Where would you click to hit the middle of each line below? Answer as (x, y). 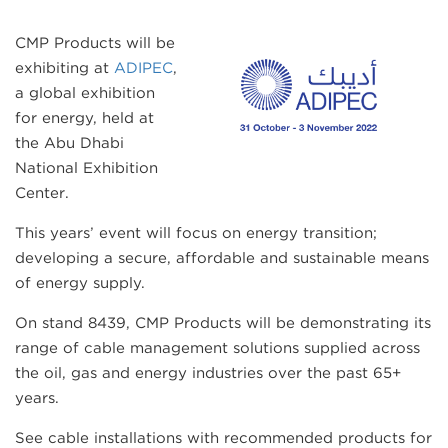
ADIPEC (143, 68)
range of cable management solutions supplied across (217, 348)
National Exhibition (86, 168)
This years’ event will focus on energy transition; (196, 233)
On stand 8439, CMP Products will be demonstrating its (223, 323)
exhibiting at (64, 68)
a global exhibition (85, 93)
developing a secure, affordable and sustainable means (222, 258)
